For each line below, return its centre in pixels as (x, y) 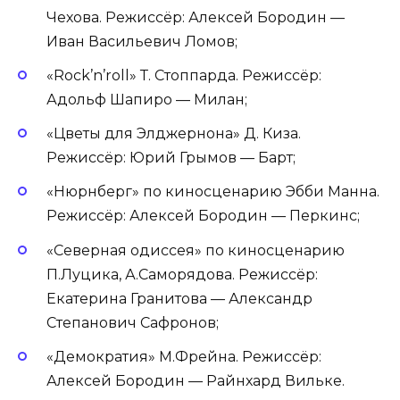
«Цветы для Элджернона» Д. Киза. (174, 134)
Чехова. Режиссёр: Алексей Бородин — (196, 17)
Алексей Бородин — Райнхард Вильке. (196, 380)
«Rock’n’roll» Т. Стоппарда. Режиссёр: (184, 76)
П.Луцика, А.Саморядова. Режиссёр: (182, 274)
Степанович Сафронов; (133, 322)
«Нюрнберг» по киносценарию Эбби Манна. (213, 192)
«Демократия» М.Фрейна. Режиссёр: (184, 356)
